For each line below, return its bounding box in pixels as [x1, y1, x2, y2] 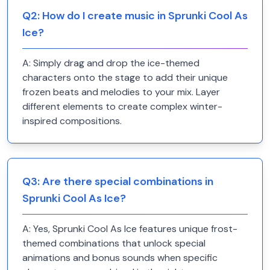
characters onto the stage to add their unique [22, 71, 228, 84]
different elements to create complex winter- [22, 100, 222, 113]
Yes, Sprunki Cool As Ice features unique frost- [33, 222, 237, 235]
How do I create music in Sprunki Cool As [42, 8, 248, 23]
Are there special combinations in [42, 174, 213, 189]
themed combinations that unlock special [22, 237, 206, 250]
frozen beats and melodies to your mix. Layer [22, 86, 220, 98]
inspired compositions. [22, 115, 122, 127]
